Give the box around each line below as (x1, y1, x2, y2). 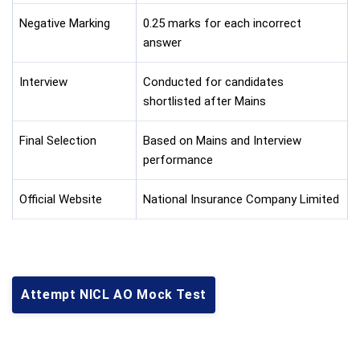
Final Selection (19, 133, 96, 148)
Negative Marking (19, 16, 110, 31)
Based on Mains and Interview (143, 133, 301, 148)
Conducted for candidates (143, 75, 284, 89)
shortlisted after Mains (143, 94, 266, 108)
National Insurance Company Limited (143, 192, 339, 207)
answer (143, 35, 182, 50)
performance (143, 153, 213, 167)
